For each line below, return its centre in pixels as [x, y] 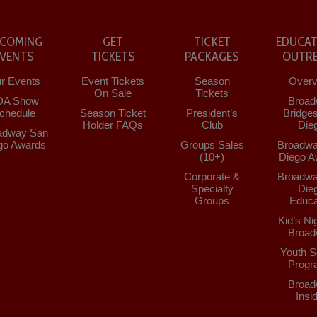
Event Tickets [113, 81]
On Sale [113, 93]
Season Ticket [113, 113]
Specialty [212, 188]
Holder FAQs [113, 125]
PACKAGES [212, 56]
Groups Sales [212, 144]
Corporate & [212, 176]
